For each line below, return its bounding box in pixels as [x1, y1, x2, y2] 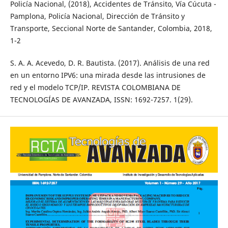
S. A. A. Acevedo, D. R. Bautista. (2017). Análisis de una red [10, 58, 210, 68]
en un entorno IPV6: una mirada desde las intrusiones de [10, 70, 206, 80]
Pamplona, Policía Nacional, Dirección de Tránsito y [10, 11, 185, 21]
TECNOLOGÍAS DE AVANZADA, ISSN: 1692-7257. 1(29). [10, 95, 193, 105]
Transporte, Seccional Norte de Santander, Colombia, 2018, [10, 23, 212, 34]
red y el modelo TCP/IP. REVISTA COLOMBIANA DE [10, 82, 181, 93]
